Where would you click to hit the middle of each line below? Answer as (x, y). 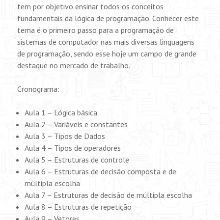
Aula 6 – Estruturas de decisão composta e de (100, 171)
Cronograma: (38, 89)
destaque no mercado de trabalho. (74, 65)
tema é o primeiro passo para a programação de (96, 30)
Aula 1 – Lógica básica (61, 112)
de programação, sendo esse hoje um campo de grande (107, 53)
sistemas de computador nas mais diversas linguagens (106, 41)
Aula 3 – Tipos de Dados (65, 136)
